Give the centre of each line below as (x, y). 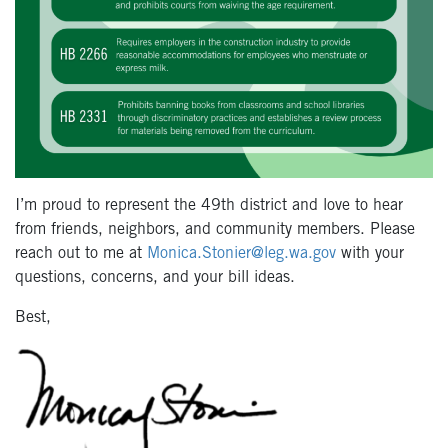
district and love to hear (319, 205)
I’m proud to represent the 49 (118, 205)
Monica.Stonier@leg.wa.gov (241, 253)
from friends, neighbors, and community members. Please (215, 229)
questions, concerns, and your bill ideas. (157, 277)
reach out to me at (81, 253)
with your (370, 253)
